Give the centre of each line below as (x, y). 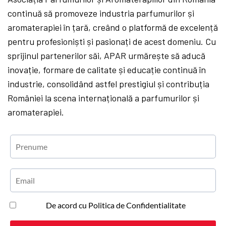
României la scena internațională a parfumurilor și (104, 98)
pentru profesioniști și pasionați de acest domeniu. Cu (112, 41)
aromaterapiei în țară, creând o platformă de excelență (113, 27)
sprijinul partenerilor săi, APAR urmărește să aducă (107, 55)
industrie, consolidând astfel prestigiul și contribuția (109, 83)
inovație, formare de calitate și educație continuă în (107, 69)
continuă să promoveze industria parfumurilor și (101, 13)
